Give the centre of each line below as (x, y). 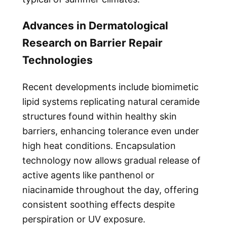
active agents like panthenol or (88, 175)
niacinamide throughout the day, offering (110, 190)
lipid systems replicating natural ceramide (111, 101)
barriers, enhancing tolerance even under (111, 131)
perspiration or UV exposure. (84, 219)
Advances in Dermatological (95, 25)
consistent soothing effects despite (99, 204)
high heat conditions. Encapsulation (99, 145)
